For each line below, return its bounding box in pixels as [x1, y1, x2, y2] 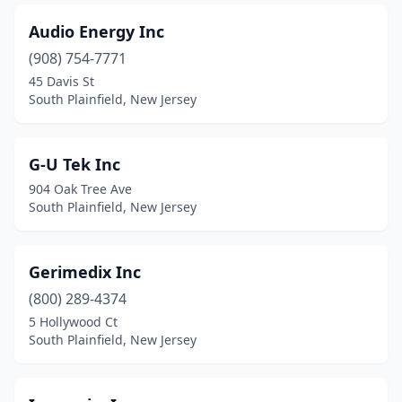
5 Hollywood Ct [29, 313, 118, 330]
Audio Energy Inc [29, 21, 164, 42]
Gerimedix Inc [29, 261, 141, 283]
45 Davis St [29, 73, 94, 90]
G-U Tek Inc [29, 153, 120, 175]
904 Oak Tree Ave [29, 180, 132, 197]
